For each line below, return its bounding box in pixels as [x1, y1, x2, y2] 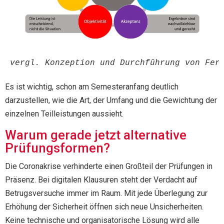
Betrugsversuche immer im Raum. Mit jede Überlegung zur [5, 188, 207, 198]
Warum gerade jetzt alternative [5, 127, 186, 142]
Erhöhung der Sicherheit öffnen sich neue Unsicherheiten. [5, 201, 203, 211]
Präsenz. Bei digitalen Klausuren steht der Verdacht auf [5, 174, 197, 184]
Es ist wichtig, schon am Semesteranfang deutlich [5, 81, 178, 91]
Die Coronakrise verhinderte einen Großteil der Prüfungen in [5, 161, 212, 171]
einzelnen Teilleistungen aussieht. [5, 108, 123, 118]
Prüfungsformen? [5, 140, 110, 155]
